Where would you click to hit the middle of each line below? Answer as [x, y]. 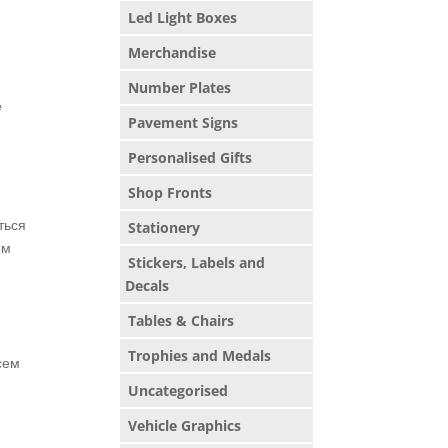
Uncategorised [178, 390]
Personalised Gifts [190, 157]
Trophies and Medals [200, 355]
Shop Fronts [170, 192]
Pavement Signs [183, 122]
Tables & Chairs [181, 320]
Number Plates [180, 87]
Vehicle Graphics [185, 425]
